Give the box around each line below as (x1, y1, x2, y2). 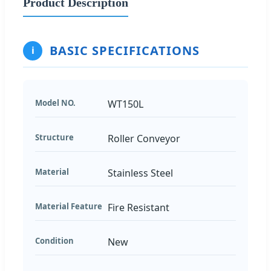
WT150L (108, 97, 143, 111)
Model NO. (35, 97, 76, 108)
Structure (35, 131, 74, 143)
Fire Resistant (108, 200, 169, 214)
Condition (35, 235, 74, 246)
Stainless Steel (108, 166, 173, 180)
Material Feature (35, 200, 102, 212)
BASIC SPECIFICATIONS (50, 42, 200, 59)
